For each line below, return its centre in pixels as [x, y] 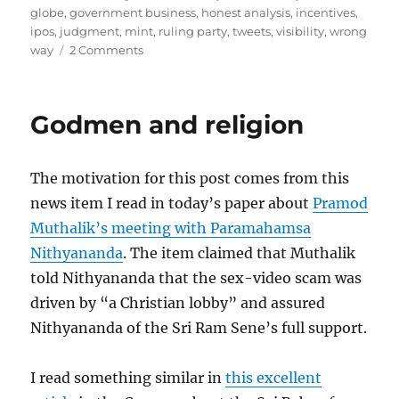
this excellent [274, 378]
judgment [90, 32]
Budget [165, 68]
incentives [326, 13]
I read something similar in [128, 378]
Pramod [341, 204]
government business [133, 13]
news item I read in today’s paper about [172, 204]
